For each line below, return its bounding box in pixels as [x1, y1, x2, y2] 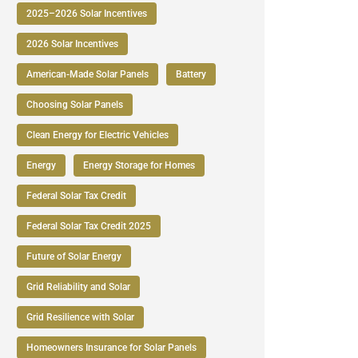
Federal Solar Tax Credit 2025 [26, 221, 151, 232]
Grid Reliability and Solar [26, 281, 130, 292]
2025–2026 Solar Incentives [26, 8, 147, 19]
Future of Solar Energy [26, 251, 121, 262]
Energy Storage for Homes [83, 160, 195, 171]
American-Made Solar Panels [26, 69, 149, 80]
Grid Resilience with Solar [26, 312, 134, 323]
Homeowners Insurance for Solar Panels [26, 342, 197, 353]
